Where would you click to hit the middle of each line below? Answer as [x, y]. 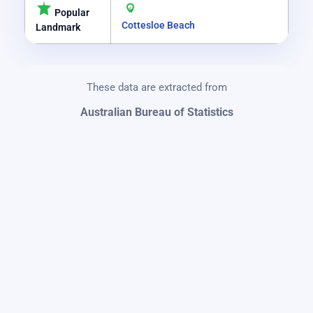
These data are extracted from [156, 88]
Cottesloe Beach [158, 26]
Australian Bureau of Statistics [156, 112]
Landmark [58, 28]
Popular [71, 13]
